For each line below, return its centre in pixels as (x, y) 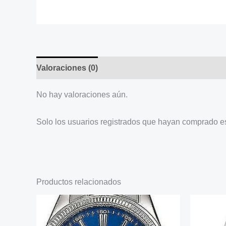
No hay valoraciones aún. (82, 94)
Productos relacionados (79, 182)
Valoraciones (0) (67, 68)
